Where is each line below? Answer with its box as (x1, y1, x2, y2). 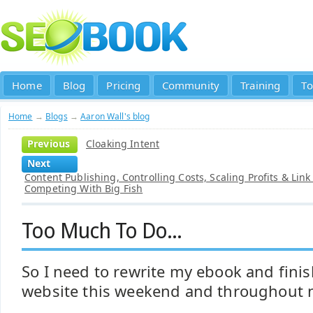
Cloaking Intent (86, 137, 160, 150)
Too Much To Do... (22, 219, 182, 243)
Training (240, 78, 281, 92)
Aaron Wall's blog (80, 110, 150, 122)
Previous (27, 137, 71, 150)
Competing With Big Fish (24, 182, 143, 195)
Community (161, 78, 220, 92)
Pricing (106, 78, 141, 92)
